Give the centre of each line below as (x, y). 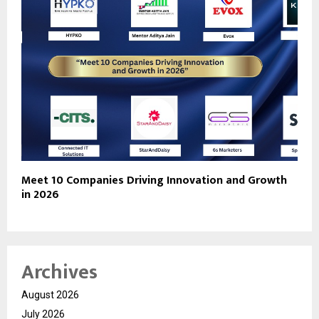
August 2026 (50, 295)
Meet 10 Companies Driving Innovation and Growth (154, 181)
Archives (59, 273)
